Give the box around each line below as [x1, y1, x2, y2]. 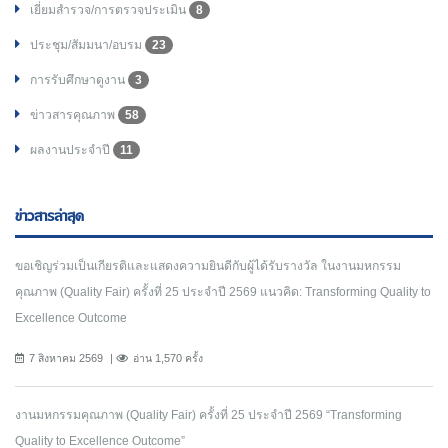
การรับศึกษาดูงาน [30, 73, 128, 88]
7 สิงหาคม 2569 [29, 352, 103, 365]
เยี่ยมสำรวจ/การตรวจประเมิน [30, 3, 189, 18]
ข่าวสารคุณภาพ [30, 108, 118, 123]
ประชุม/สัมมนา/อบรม [30, 38, 145, 53]
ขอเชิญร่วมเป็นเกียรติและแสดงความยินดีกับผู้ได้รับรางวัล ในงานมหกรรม [15, 259, 401, 274]
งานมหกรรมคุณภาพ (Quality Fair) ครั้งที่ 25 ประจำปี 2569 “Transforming [15, 408, 402, 423]
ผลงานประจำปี [30, 143, 113, 158]
